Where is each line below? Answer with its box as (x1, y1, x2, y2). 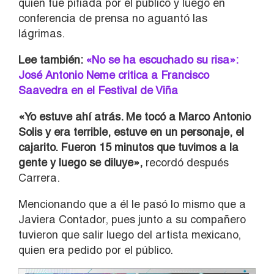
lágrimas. (18, 26, 65, 40)
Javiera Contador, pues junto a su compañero (18, 212, 246, 226)
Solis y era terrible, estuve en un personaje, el (18, 125, 244, 138)
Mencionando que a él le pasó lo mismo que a (18, 197, 246, 210)
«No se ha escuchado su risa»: (86, 53, 238, 66)
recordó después (146, 155, 229, 169)
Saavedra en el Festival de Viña (18, 83, 178, 97)
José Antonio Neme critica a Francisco (18, 68, 209, 81)
